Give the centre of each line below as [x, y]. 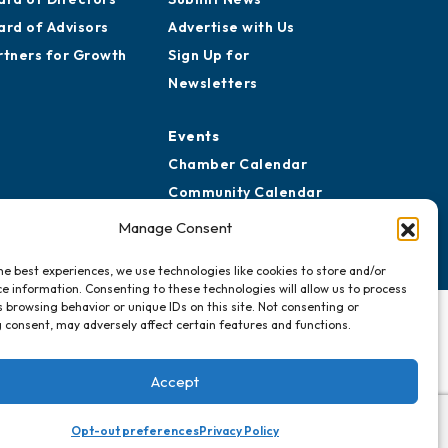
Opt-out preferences [134, 430]
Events [193, 136]
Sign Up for [209, 55]
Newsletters [213, 83]
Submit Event [216, 220]
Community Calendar [245, 192]
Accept [174, 381]
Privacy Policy [238, 430]
